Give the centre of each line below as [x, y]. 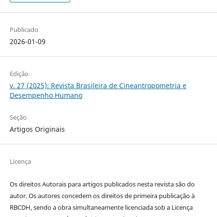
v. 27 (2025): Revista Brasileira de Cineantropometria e [98, 85]
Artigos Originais [37, 129]
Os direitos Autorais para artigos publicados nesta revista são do [102, 184]
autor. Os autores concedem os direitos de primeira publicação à [102, 195]
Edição [19, 73]
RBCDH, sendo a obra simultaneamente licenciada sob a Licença [101, 207]
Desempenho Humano [46, 95]
